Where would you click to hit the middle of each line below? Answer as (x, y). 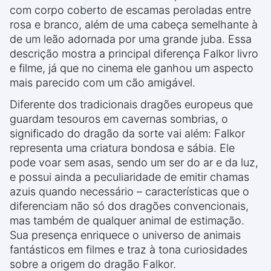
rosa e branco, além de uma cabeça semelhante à (134, 25)
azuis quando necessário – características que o (129, 192)
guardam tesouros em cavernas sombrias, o (119, 119)
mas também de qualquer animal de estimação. (127, 221)
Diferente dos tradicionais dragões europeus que (131, 105)
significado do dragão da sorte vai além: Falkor (127, 134)
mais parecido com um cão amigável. (103, 83)
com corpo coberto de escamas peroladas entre (130, 10)
